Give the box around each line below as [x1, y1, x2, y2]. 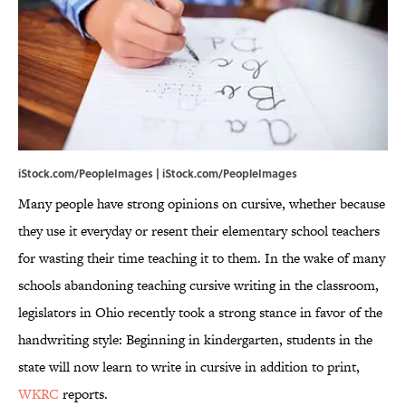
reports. [59, 384, 108, 404]
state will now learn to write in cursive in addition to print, [18, 357, 360, 377]
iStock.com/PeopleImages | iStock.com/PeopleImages [18, 165, 297, 182]
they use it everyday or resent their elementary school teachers [18, 221, 380, 241]
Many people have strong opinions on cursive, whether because [18, 194, 385, 214]
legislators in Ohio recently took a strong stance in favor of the [18, 303, 382, 323]
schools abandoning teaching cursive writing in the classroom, [18, 275, 379, 295]
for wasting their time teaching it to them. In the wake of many [18, 248, 385, 268]
